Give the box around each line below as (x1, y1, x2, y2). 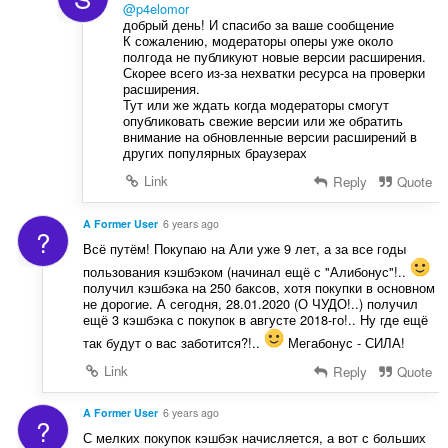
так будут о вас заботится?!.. (82, 332, 264, 352)
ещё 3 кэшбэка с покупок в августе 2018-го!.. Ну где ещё (82, 309, 428, 329)
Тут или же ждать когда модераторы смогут (122, 94, 389, 114)
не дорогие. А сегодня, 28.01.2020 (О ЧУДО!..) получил (82, 293, 418, 313)
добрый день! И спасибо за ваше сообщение (122, 14, 394, 34)
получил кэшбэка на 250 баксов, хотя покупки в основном (82, 277, 435, 297)
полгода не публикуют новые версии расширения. (122, 46, 426, 66)
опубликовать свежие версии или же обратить (122, 110, 403, 130)
